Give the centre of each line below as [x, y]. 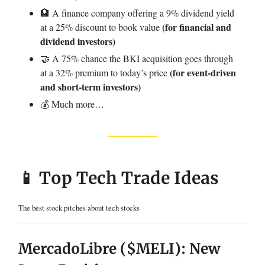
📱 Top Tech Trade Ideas [119, 178]
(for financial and [197, 27]
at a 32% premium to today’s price [105, 72]
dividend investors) [78, 41]
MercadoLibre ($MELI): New [119, 249]
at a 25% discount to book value [101, 27]
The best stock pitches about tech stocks [79, 208]
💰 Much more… [72, 104]
